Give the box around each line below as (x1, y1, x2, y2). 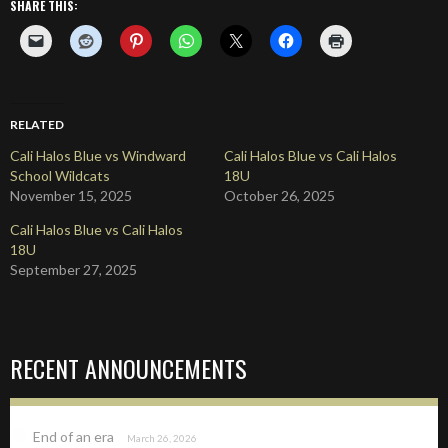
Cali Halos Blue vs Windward (10, 147, 186, 164)
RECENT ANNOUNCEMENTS (10, 350, 247, 386)
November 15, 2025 (10, 187, 132, 204)
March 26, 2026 (126, 432, 197, 444)
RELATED (10, 117, 64, 132)
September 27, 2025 (10, 261, 137, 278)
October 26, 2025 (224, 187, 335, 204)
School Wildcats (10, 167, 110, 184)
